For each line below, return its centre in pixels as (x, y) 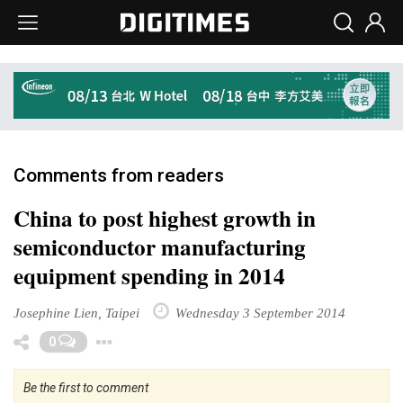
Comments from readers (119, 175)
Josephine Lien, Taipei (76, 312)
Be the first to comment (86, 387)
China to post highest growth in (165, 218)
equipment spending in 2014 (149, 275)
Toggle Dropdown (215, 338)
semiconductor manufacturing (160, 246)
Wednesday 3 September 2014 (259, 312)
